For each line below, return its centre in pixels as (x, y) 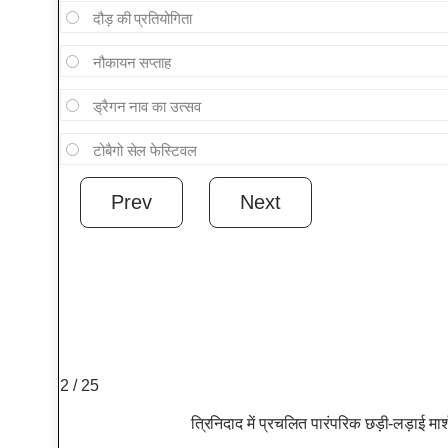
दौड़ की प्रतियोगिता (142, 19)
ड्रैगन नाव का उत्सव (146, 107)
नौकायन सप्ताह (132, 63)
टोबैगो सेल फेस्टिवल (144, 151)
